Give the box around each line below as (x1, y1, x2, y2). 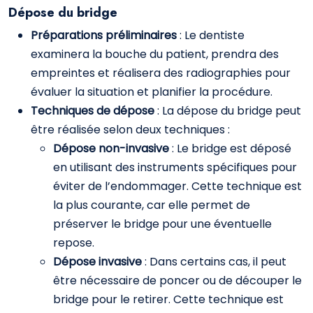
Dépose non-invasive (53, 140, 172, 156)
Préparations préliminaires (31, 27, 180, 43)
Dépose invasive (53, 254, 145, 270)
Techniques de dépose (31, 103, 157, 119)
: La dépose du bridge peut (157, 103, 301, 119)
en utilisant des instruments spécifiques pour (53, 159, 297, 175)
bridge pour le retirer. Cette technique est (53, 291, 284, 307)
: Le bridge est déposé (172, 140, 291, 156)
